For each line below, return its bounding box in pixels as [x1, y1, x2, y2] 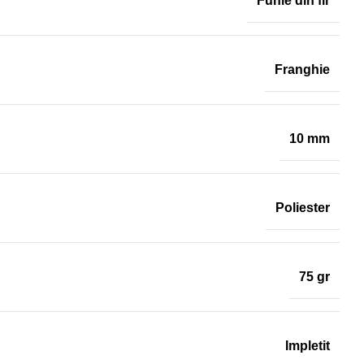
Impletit [285, 338, 330, 353]
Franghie [275, 62, 330, 76]
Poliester [275, 200, 330, 214]
